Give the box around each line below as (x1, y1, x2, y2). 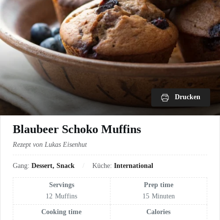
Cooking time (41, 208, 82, 216)
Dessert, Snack (31, 162, 75, 169)
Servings (49, 181, 74, 189)
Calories (146, 208, 171, 216)
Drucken (175, 93, 200, 101)
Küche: (92, 162, 114, 169)
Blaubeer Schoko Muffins (13, 122, 141, 136)
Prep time (143, 181, 173, 189)
